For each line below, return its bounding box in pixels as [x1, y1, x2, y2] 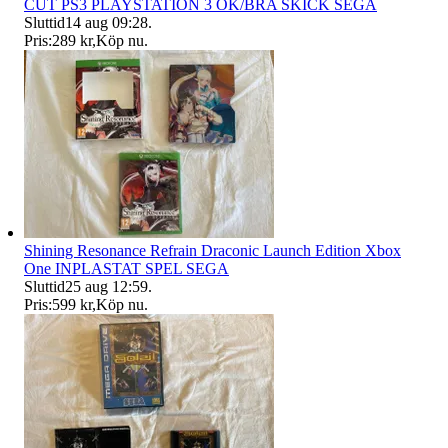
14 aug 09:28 [65, 13, 148, 31]
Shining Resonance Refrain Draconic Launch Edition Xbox [24, 241, 401, 259]
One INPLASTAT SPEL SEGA [24, 259, 229, 277]
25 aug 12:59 [65, 277, 148, 295]
